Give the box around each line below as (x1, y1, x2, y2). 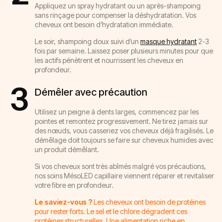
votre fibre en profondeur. (35, 180, 113, 189)
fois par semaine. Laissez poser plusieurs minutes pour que (35, 46, 213, 55)
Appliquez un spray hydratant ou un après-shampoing (35, 1, 201, 10)
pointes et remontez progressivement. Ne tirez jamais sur (35, 116, 208, 125)
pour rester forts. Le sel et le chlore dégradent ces (35, 207, 187, 216)
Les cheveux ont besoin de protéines (92, 197, 206, 206)
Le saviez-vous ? (35, 197, 92, 206)
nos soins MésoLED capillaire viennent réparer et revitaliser (35, 171, 214, 180)
